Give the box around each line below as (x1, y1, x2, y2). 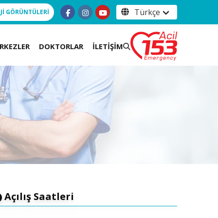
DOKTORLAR (39, 41, 84, 51)
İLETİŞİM (92, 41, 124, 51)
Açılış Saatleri (2, 190, 74, 203)
